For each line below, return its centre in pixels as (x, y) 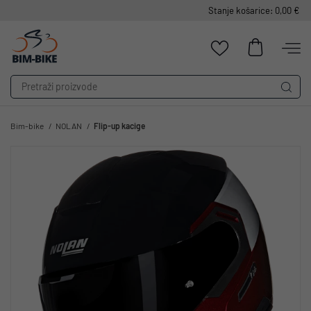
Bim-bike (27, 126)
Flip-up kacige (120, 126)
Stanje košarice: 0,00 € (254, 10)
